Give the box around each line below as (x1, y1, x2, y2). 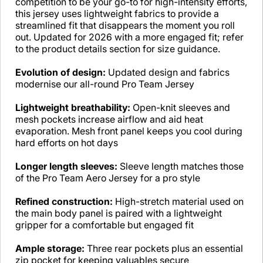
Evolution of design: (15, 66, 106, 79)
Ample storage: (15, 242, 85, 255)
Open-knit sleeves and (130, 102, 230, 114)
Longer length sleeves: (15, 160, 117, 173)
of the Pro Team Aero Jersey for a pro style (15, 172, 200, 184)
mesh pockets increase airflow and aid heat (15, 113, 203, 126)
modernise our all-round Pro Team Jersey (15, 78, 194, 90)
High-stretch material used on (113, 195, 244, 208)
